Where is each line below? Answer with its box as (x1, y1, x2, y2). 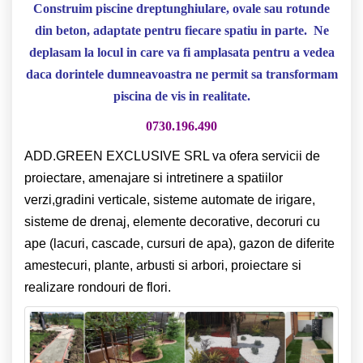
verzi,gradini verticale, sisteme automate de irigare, (24, 192, 315, 207)
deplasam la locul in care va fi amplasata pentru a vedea (28, 45, 335, 59)
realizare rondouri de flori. (24, 280, 171, 294)
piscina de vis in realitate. (113, 88, 250, 103)
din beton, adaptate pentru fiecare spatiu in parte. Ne (34, 23, 329, 37)
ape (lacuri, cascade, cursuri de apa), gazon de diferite (24, 236, 335, 250)
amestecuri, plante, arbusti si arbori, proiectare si (24, 258, 301, 272)
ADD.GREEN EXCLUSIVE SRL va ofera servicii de (24, 148, 320, 163)
